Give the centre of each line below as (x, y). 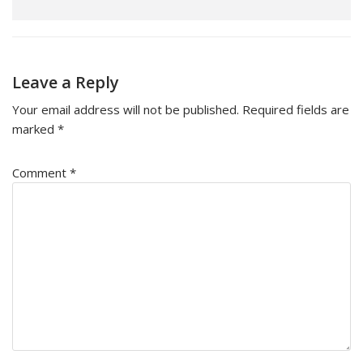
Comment (41, 172)
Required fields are (296, 109)
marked (35, 128)
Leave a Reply (66, 82)
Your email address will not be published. (126, 109)
